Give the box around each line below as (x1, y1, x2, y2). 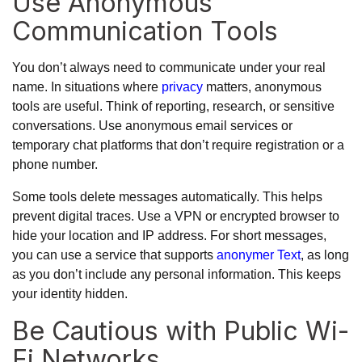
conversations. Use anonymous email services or (12, 118, 293, 133)
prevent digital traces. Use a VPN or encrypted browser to (12, 208, 339, 223)
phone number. (12, 157, 98, 171)
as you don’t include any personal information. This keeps (12, 267, 341, 281)
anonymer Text (217, 247, 301, 262)
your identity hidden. (12, 286, 128, 301)
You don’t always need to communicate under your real (12, 60, 326, 74)
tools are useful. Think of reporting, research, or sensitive (12, 99, 335, 113)
